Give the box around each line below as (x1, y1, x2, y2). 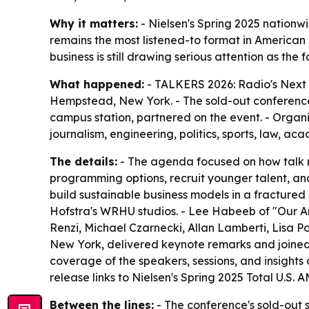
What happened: (50, 77, 144, 92)
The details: (50, 154, 117, 169)
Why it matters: (50, 17, 138, 31)
